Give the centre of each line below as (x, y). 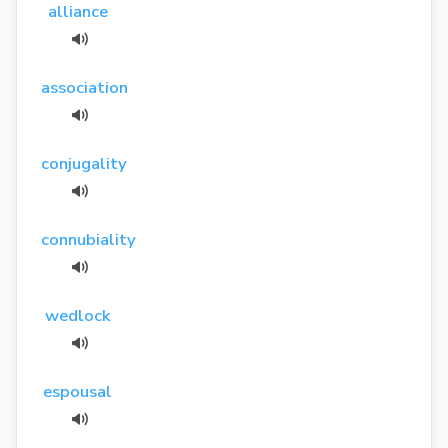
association (84, 87)
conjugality (84, 163)
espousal (78, 391)
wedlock (78, 315)
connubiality (88, 239)
